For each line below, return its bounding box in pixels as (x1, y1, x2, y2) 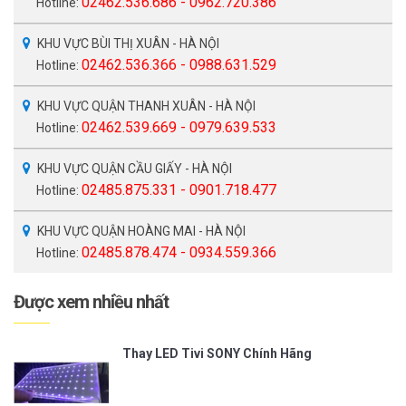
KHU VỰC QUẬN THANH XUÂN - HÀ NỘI (37, 98, 256, 113)
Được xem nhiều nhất (14, 290, 169, 313)
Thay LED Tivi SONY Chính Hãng (122, 345, 312, 361)
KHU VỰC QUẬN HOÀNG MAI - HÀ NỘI (37, 223, 246, 238)
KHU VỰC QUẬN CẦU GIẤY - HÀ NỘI (37, 160, 232, 176)
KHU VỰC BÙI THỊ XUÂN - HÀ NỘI (37, 35, 219, 51)
